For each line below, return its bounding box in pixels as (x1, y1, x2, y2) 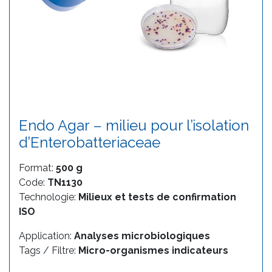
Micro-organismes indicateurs (78, 244, 228, 256)
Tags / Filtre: (19, 244, 78, 256)
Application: (19, 229, 74, 242)
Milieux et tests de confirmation (78, 191, 236, 203)
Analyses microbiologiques (74, 229, 210, 242)
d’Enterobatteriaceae (19, 133, 160, 151)
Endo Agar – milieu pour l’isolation (19, 116, 249, 134)
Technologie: (19, 191, 78, 203)
